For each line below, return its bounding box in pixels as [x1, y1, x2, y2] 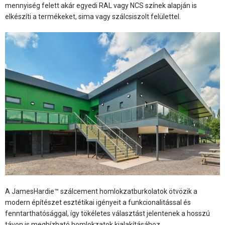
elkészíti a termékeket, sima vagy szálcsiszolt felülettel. [5, 12, 181, 21]
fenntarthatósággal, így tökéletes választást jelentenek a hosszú [5, 209, 210, 217]
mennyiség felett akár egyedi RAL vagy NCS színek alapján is [5, 1, 197, 10]
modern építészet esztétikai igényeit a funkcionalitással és [5, 198, 191, 206]
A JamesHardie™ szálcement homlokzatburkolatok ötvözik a [5, 187, 197, 195]
